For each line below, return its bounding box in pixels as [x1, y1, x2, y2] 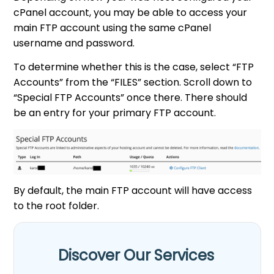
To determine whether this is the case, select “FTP [13, 60, 254, 75]
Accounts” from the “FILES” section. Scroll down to [13, 75, 253, 90]
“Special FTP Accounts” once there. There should [13, 91, 248, 105]
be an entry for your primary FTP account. [13, 106, 217, 120]
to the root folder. [13, 198, 100, 213]
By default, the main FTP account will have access [13, 183, 253, 198]
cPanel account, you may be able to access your [13, 6, 248, 20]
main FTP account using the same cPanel [13, 21, 212, 35]
